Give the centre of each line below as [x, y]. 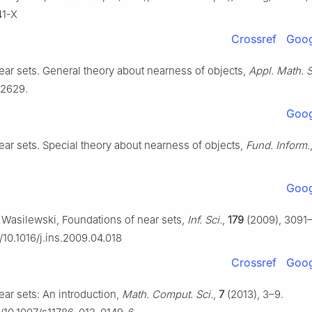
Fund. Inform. [278, 146]
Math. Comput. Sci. [167, 295]
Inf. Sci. [205, 220]
